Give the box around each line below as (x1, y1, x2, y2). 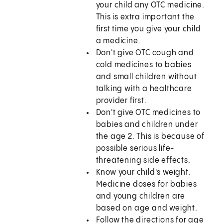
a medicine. (96, 37, 141, 46)
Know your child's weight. (96, 168, 191, 177)
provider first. (96, 97, 147, 106)
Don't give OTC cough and (96, 49, 194, 58)
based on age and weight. (96, 204, 200, 213)
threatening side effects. (96, 156, 195, 165)
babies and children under (96, 120, 198, 129)
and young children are (96, 192, 186, 201)
